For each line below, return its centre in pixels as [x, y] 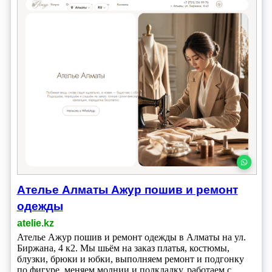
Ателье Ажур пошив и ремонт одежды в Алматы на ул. [131, 237]
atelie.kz [35, 223]
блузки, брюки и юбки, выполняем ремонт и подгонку [130, 259]
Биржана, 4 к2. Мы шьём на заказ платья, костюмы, [123, 248]
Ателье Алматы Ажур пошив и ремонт [127, 189]
